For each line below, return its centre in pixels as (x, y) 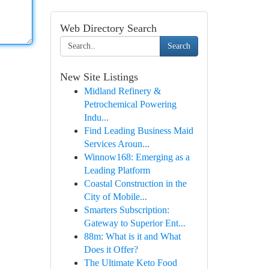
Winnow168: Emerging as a (137, 157)
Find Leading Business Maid (138, 131)
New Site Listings (99, 77)
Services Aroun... (116, 144)
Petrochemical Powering (130, 104)
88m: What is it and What (132, 236)
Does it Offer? (111, 249)
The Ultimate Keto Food (130, 263)
